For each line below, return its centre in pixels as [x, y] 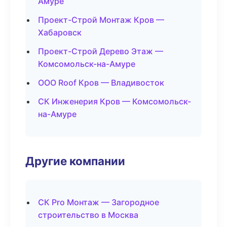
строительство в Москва [88, 215]
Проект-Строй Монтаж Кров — [101, 20]
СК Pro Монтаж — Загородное [99, 202]
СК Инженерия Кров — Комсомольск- [115, 101]
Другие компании [75, 161]
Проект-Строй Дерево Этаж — [101, 51]
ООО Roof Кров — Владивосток [101, 83]
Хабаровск [60, 32]
